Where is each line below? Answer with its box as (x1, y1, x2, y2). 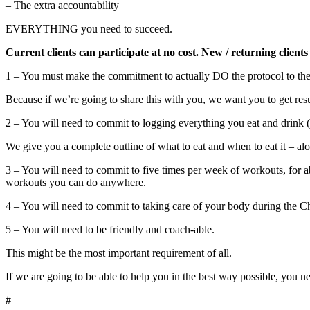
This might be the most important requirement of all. (6, 247, 232, 259)
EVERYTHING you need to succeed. (6, 23, 172, 35)
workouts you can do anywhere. (6, 176, 146, 189)
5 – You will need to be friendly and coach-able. (6, 224, 215, 236)
